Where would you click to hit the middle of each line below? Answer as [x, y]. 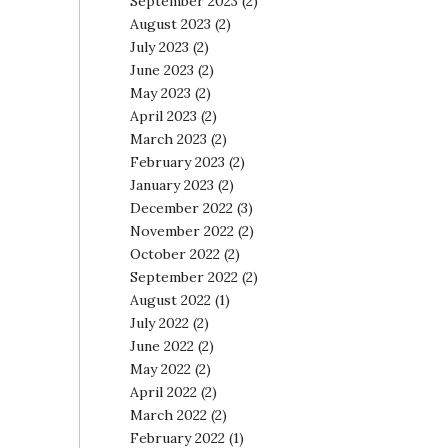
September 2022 [183, 277]
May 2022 [160, 369]
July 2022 [159, 323]
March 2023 [168, 139]
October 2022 [174, 254]
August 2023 [170, 24]
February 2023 [177, 162]
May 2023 [160, 93]
